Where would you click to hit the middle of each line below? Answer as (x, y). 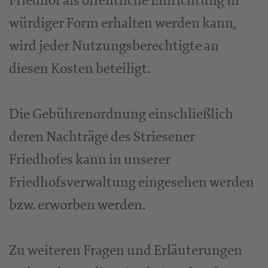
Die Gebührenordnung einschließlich (121, 114)
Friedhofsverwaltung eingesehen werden (132, 182)
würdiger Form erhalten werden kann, (122, 23)
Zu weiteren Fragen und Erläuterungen (126, 250)
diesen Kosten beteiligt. (80, 68)
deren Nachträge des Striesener (102, 137)
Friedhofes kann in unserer (90, 159)
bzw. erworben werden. (77, 205)
